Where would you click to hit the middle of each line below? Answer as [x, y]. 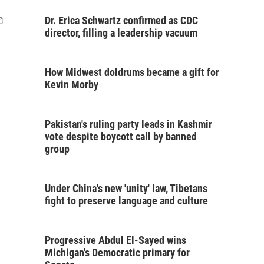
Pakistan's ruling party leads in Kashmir [128, 124]
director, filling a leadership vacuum [121, 33]
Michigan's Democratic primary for [117, 253]
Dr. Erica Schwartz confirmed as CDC [121, 20]
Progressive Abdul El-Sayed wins [115, 240]
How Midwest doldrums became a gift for [132, 72]
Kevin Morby [72, 85]
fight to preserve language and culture [126, 201]
